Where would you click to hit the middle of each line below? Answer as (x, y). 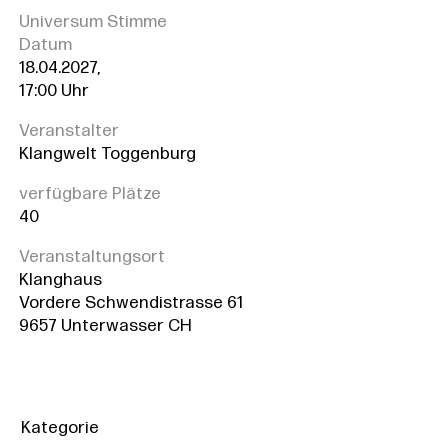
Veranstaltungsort (91, 257)
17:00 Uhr (53, 91)
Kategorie (59, 428)
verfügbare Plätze (89, 194)
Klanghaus (60, 280)
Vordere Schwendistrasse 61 (130, 303)
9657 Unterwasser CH (105, 326)
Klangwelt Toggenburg (107, 154)
